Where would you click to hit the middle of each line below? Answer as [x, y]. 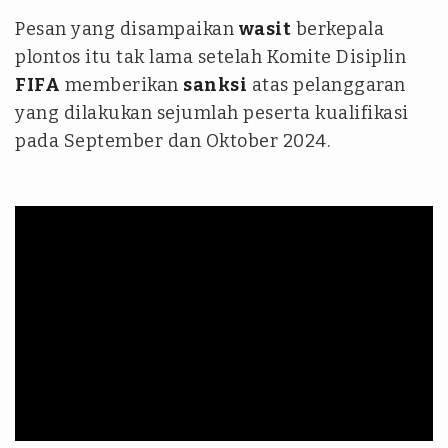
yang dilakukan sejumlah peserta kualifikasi [212, 113]
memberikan [121, 85]
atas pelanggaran [326, 85]
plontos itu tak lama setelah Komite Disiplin [210, 57]
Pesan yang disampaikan [127, 29]
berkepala [337, 29]
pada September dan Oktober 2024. [172, 141]
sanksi [215, 85]
